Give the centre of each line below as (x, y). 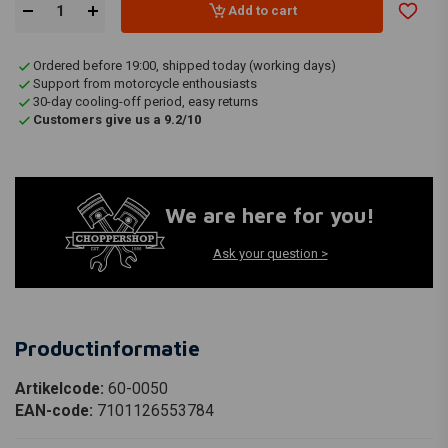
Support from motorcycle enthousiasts (145, 83)
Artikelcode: (61, 388)
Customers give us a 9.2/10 (117, 119)
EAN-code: (56, 410)
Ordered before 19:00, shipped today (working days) (184, 65)
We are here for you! (270, 215)
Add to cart (262, 10)
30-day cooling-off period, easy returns (145, 101)
